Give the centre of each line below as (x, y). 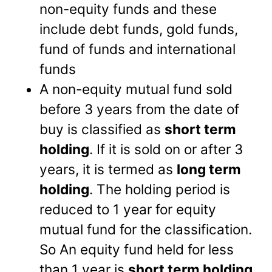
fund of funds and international (138, 49)
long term (209, 169)
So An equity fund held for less (137, 250)
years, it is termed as (108, 169)
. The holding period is (160, 189)
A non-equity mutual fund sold (136, 89)
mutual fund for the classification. (146, 229)
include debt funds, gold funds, (139, 29)
